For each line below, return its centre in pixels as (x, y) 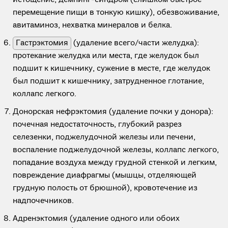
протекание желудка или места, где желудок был (106, 56)
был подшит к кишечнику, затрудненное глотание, (108, 81)
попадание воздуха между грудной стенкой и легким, (115, 163)
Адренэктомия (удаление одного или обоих (96, 219)
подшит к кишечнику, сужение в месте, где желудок (111, 69)
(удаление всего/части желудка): (135, 43)
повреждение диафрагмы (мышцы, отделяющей (105, 176)
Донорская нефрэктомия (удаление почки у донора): (113, 112)
